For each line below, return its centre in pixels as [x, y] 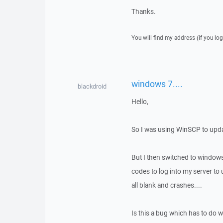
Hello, [140, 102]
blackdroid [92, 86]
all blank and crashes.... [167, 185]
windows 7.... [157, 83]
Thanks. [143, 11]
